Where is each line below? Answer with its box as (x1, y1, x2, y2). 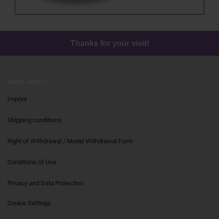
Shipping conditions (7, 116, 62, 124)
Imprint (7, 95, 27, 103)
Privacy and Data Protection (7, 179, 84, 187)
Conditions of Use (7, 158, 56, 166)
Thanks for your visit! (70, 39, 149, 48)
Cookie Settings (7, 199, 51, 207)
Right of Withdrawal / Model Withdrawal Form (7, 137, 132, 145)
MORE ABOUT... (7, 78, 52, 86)
